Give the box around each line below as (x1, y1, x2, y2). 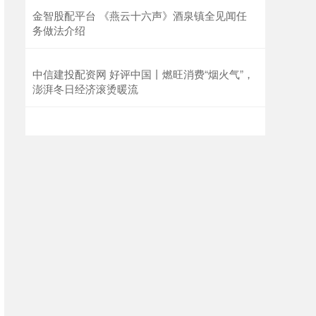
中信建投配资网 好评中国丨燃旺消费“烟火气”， (32, 66, 254, 82)
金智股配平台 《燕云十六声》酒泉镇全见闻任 (32, 8, 247, 23)
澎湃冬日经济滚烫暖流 (32, 81, 138, 97)
